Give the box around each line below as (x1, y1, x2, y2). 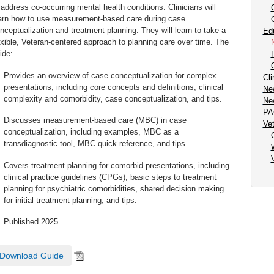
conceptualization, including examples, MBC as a (3, 127, 179, 137)
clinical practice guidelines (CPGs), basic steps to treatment (3, 172, 217, 182)
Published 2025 (3, 217, 58, 227)
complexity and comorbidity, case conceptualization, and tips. (3, 94, 222, 103)
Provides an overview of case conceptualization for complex (3, 70, 217, 80)
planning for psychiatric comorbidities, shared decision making (3, 183, 224, 193)
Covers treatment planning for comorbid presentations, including (3, 160, 229, 170)
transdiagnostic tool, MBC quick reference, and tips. (3, 139, 188, 149)
